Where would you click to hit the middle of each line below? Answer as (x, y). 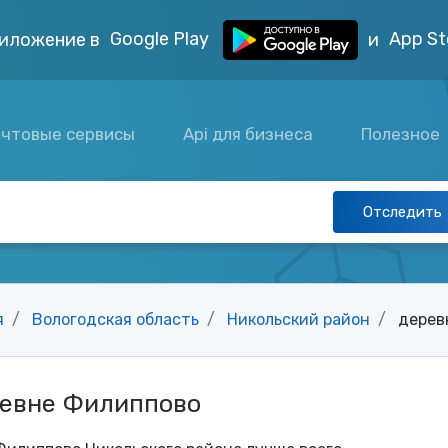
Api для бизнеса (248, 133)
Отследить (402, 212)
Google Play (161, 38)
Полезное (403, 133)
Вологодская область (115, 319)
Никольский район (298, 319)
